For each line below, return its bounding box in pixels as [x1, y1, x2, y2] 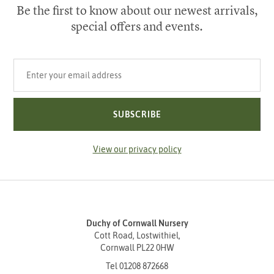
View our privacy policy [92, 144, 182, 154]
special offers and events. [71, 18, 203, 34]
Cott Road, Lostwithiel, [94, 231, 180, 240]
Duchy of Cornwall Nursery [86, 218, 188, 228]
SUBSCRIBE [113, 109, 161, 119]
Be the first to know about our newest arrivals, [16, 2, 258, 18]
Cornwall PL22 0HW [100, 243, 174, 253]
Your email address [13, 59, 86, 69]
